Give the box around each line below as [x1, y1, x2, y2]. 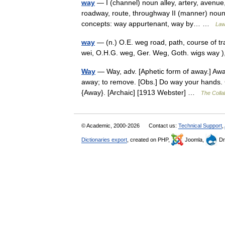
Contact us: [149, 123, 178, 129]
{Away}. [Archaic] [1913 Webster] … [81, 88, 201, 96]
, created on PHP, [127, 137, 171, 143]
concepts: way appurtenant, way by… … [81, 20, 215, 28]
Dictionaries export [81, 137, 127, 143]
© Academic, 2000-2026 [81, 123, 141, 129]
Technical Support [178, 123, 222, 129]
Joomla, [183, 137, 205, 143]
